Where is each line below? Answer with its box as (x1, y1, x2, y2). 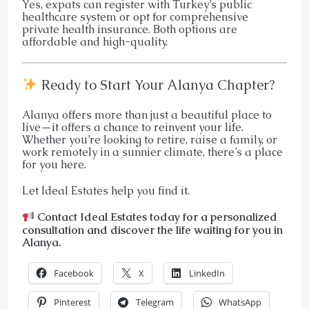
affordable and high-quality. (22, 34, 168, 50)
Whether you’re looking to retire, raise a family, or (22, 132, 277, 148)
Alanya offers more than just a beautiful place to (22, 108, 272, 123)
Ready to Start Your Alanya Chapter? (37, 76, 275, 94)
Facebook (54, 266, 94, 279)
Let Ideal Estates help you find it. (22, 183, 190, 199)
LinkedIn (189, 266, 225, 279)
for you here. (22, 157, 86, 172)
